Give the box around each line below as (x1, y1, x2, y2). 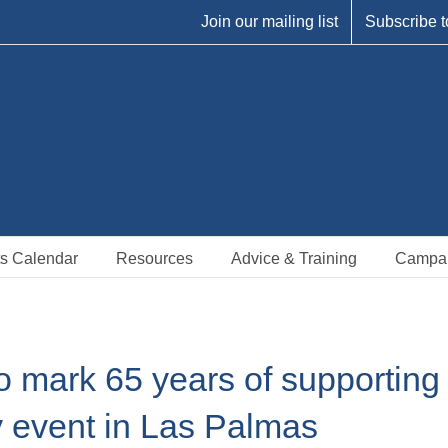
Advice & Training (231, 249, 357, 267)
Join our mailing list (201, 13, 338, 30)
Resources (116, 249, 193, 267)
